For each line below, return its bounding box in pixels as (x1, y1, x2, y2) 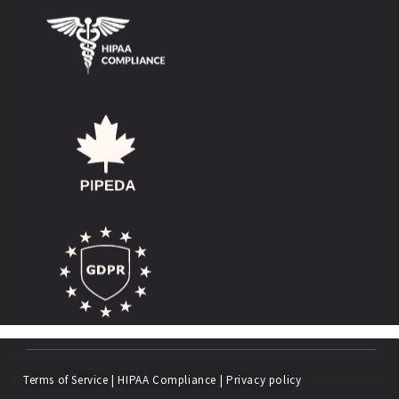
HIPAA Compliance (118, 371, 217, 387)
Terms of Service (23, 371, 109, 387)
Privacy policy (225, 371, 302, 387)
